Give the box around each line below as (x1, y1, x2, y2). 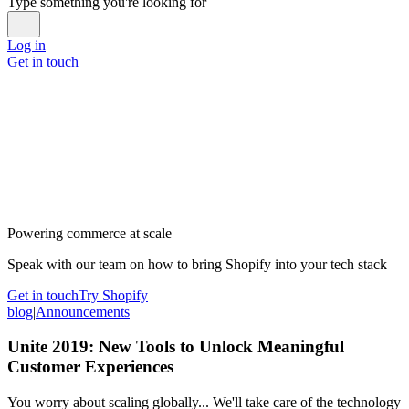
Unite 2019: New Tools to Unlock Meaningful (7, 337, 344, 357)
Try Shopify (79, 287, 148, 303)
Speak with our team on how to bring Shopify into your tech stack (7, 256, 387, 272)
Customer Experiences (7, 357, 173, 377)
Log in (7, 37, 46, 53)
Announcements (36, 303, 130, 320)
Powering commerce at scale (7, 225, 172, 241)
